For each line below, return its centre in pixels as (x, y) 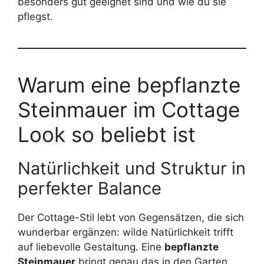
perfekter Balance (90, 189)
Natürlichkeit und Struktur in (132, 169)
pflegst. (35, 17)
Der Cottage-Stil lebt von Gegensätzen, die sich (131, 218)
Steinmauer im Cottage (129, 110)
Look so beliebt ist (107, 135)
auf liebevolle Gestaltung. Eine (91, 247)
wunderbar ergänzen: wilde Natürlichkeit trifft (126, 232)
